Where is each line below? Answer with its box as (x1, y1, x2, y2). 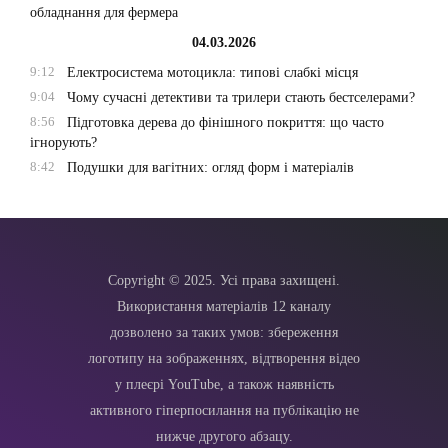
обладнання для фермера (30, 5, 178, 21)
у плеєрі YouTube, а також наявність (114, 377, 334, 393)
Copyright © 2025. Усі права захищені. (108, 273, 340, 289)
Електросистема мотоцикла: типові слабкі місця (66, 65, 358, 81)
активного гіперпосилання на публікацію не (89, 403, 359, 419)
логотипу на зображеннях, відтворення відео (88, 351, 360, 367)
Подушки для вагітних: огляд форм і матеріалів (66, 160, 354, 176)
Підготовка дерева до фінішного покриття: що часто (66, 115, 384, 131)
